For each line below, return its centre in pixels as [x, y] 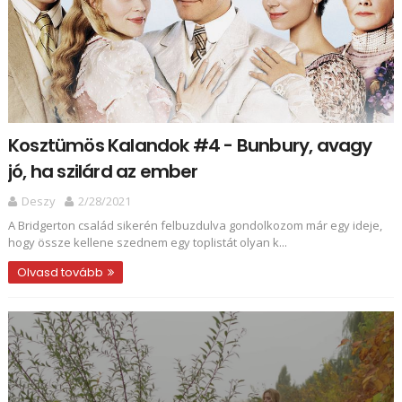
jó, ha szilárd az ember [103, 171]
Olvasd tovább [60, 272]
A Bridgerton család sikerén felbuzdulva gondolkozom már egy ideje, [195, 225]
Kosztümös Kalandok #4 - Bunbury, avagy [190, 145]
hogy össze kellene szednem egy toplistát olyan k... [147, 242]
